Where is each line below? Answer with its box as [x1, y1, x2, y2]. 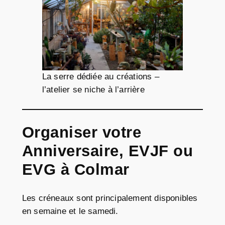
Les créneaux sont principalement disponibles [22, 193, 198, 203]
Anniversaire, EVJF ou [22, 142, 193, 160]
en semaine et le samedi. [22, 206, 119, 216]
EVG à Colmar [22, 160, 130, 178]
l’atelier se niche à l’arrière [42, 84, 145, 94]
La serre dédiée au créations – [42, 71, 159, 81]
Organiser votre [22, 123, 142, 141]
